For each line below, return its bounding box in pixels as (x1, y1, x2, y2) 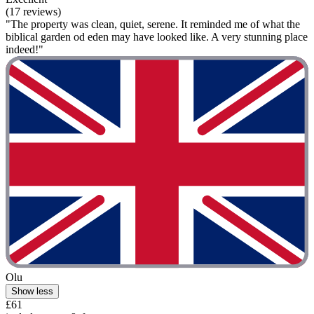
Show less (11, 285, 53, 296)
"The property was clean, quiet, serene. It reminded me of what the (6, 18, 300, 31)
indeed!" (6, 43, 43, 56)
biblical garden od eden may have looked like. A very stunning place (6, 31, 308, 43)
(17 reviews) (6, 6, 61, 18)
